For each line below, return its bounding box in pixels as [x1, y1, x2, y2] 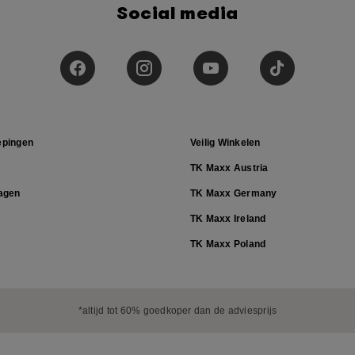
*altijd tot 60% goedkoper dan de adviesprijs [78, 305, 277, 316]
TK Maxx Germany [190, 188, 277, 199]
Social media [116, 2, 239, 25]
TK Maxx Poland [190, 239, 266, 250]
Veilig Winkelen [190, 137, 261, 148]
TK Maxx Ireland [190, 213, 266, 224]
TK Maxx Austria [190, 162, 269, 174]
